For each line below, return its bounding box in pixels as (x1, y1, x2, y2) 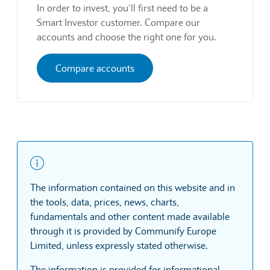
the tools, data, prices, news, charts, (30, 195, 179, 208)
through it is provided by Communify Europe (30, 224, 216, 237)
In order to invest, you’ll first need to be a (37, 1, 208, 14)
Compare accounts (55, 61, 134, 74)
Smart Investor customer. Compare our (37, 16, 200, 28)
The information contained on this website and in (30, 181, 235, 193)
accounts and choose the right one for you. (37, 30, 216, 43)
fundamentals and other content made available (30, 210, 230, 222)
